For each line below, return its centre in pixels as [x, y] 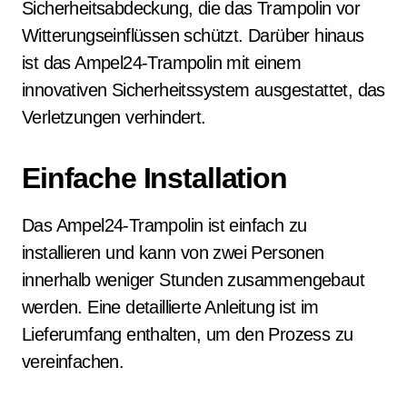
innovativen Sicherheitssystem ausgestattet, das [203, 90]
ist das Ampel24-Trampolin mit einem [161, 63]
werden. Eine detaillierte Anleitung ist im [170, 307]
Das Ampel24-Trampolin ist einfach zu [164, 225]
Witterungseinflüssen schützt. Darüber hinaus [193, 35]
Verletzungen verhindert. [114, 117]
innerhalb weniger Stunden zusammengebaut [193, 280]
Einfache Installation [154, 178]
